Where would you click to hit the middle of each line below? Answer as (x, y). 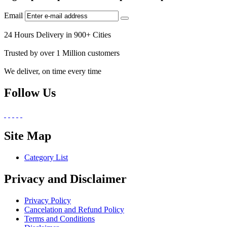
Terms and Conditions (60, 218)
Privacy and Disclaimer (65, 179)
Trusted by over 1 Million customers (62, 53)
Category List (46, 157)
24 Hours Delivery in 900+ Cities (58, 35)
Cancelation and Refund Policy (74, 209)
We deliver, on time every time (53, 71)
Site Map (28, 136)
